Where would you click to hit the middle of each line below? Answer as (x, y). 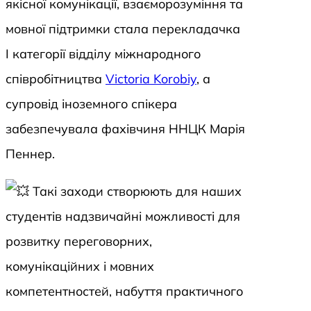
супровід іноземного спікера (91, 104)
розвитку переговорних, (79, 242)
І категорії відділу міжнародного (103, 54)
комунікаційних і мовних (80, 267)
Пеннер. (30, 154)
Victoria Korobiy (151, 79)
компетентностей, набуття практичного (124, 292)
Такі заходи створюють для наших (135, 192)
